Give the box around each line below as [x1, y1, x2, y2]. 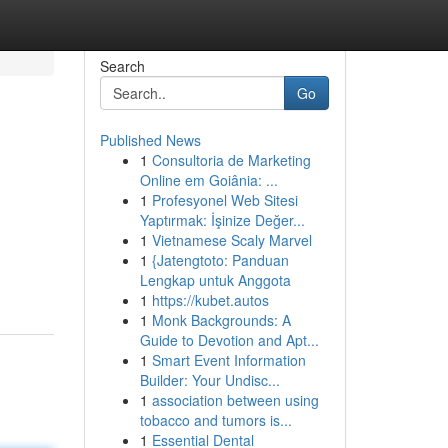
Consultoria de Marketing [151, 150, 311, 170]
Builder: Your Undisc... [139, 370, 280, 390]
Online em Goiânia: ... [139, 170, 278, 190]
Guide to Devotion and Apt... [139, 330, 319, 350]
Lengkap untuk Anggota [139, 270, 291, 290]
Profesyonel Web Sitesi [151, 190, 298, 210]
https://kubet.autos [151, 290, 269, 310]
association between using [151, 390, 319, 410]
